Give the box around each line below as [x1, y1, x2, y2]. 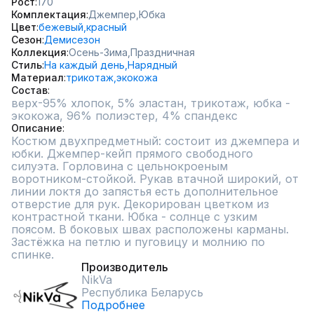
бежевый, [39, 21, 86, 33]
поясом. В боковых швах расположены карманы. [11, 222, 289, 236]
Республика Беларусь [81, 285, 203, 299]
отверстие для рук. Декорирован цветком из [11, 197, 269, 211]
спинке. [11, 247, 54, 261]
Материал [11, 71, 64, 83]
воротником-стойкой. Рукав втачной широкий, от [11, 172, 299, 186]
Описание [11, 122, 62, 134]
